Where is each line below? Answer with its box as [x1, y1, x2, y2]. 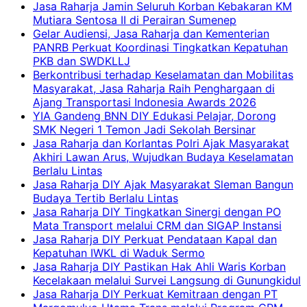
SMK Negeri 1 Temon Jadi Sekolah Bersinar [33, 122, 256, 136]
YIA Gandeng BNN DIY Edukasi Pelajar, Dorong [33, 108, 276, 123]
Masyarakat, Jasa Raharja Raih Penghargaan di [33, 81, 275, 95]
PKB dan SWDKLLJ [33, 53, 130, 68]
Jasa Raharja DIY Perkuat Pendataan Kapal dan [33, 232, 277, 246]
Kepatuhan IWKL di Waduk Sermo [33, 245, 205, 260]
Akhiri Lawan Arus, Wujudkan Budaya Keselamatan [33, 149, 293, 164]
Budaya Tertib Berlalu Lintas [33, 191, 178, 205]
